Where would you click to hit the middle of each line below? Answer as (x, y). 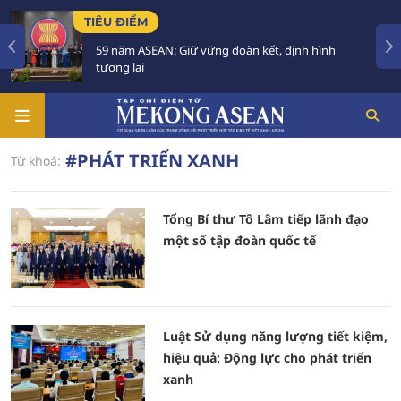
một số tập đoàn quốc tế (239, 240)
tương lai (101, 67)
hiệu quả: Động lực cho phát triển (267, 358)
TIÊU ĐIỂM (97, 21)
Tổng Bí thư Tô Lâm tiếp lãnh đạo (266, 219)
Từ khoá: (36, 161)
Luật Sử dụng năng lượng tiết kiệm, (275, 336)
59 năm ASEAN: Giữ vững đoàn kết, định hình (196, 50)
